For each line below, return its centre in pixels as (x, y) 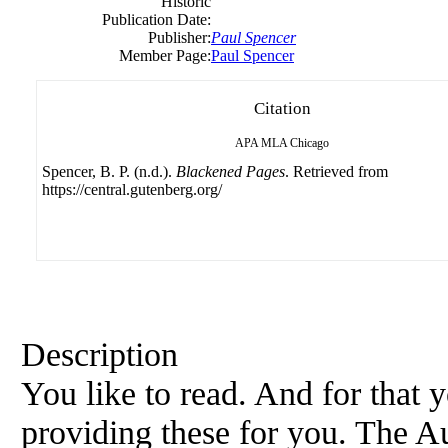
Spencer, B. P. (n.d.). (109, 171)
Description (99, 353)
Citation (282, 108)
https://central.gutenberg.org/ (132, 189)
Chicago (309, 142)
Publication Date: (156, 19)
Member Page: (165, 55)
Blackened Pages (230, 171)
